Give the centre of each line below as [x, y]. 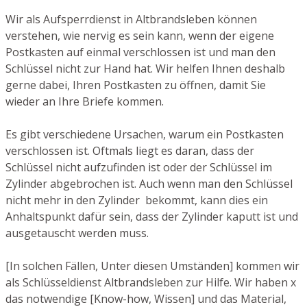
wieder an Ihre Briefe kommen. [85, 102]
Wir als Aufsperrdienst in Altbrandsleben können [131, 20]
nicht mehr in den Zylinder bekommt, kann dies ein [137, 200]
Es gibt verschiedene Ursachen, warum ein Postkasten [145, 135]
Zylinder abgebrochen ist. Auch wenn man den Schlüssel [149, 184]
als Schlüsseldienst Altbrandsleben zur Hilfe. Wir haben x [151, 283]
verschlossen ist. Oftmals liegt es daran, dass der [130, 151]
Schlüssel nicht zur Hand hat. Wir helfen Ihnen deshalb [145, 69]
